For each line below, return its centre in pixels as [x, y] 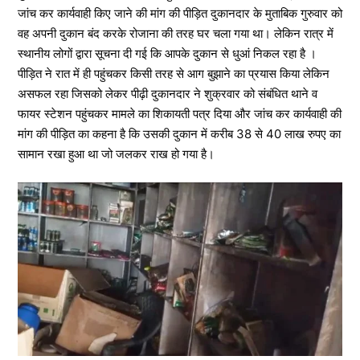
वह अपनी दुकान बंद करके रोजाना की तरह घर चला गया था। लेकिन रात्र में [176, 33]
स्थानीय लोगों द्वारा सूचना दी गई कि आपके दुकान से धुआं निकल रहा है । [167, 53]
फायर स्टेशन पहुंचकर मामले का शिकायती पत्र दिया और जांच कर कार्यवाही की [180, 114]
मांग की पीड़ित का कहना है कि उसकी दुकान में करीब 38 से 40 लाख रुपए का [179, 134]
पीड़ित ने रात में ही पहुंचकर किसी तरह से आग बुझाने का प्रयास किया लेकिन [174, 74]
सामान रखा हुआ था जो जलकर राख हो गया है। [116, 154]
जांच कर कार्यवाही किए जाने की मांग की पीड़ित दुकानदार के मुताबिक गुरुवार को [180, 13]
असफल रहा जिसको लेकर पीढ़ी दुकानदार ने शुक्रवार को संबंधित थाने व [168, 94]
